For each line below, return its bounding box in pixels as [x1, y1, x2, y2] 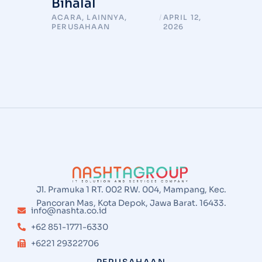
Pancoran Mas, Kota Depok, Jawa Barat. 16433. [36, 197, 226, 208]
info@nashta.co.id [30, 205, 107, 216]
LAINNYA [87, 13, 125, 22]
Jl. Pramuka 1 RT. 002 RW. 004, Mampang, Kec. [36, 184, 226, 195]
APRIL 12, [163, 13, 202, 22]
